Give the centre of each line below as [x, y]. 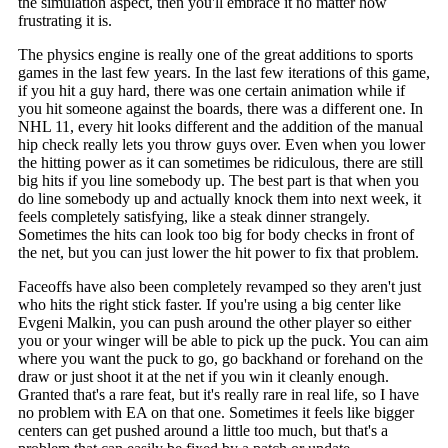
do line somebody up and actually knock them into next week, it [219, 199]
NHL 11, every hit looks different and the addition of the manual [220, 127]
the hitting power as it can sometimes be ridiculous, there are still [220, 163]
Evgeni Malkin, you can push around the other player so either [214, 323]
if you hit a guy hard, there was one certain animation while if [211, 91]
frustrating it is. [64, 21]
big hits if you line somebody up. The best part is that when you [218, 181]
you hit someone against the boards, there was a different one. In [220, 109]
